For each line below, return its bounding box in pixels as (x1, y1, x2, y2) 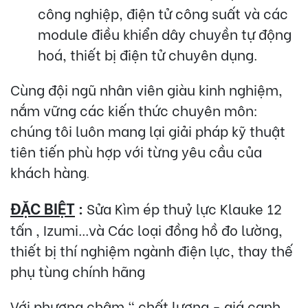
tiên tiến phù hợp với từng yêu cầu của (10, 140, 262, 161)
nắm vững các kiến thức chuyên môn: (10, 99, 258, 120)
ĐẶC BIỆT (10, 196, 75, 219)
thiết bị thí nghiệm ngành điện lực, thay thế (10, 239, 293, 260)
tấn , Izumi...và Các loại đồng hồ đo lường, (10, 219, 283, 239)
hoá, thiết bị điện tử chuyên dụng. (38, 43, 257, 64)
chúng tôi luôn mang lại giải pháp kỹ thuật (10, 120, 285, 140)
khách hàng (10, 161, 87, 181)
